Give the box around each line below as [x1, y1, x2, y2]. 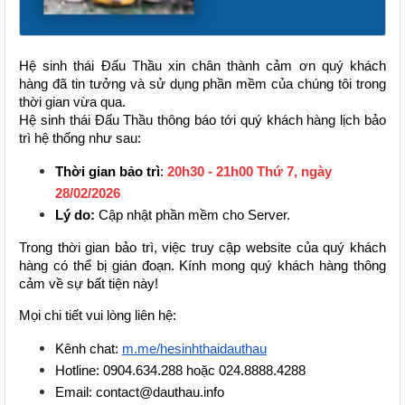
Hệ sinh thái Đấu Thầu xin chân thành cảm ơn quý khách [19, 59, 386, 74]
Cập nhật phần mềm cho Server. [99, 208, 290, 223]
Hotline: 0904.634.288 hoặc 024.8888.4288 [55, 363, 306, 378]
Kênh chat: [55, 341, 122, 356]
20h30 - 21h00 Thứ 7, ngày [167, 165, 332, 180]
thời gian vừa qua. [19, 95, 126, 110]
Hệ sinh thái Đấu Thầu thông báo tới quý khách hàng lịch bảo [19, 113, 386, 128]
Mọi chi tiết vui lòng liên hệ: [19, 307, 176, 323]
